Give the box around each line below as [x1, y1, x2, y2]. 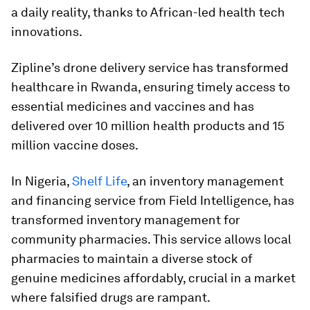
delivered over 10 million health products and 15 [11, 118, 284, 133]
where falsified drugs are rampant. [11, 290, 210, 304]
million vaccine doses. [11, 138, 138, 152]
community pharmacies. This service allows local [11, 232, 291, 246]
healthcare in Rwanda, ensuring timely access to [11, 80, 290, 94]
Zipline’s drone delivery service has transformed [11, 60, 289, 75]
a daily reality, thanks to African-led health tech [11, 5, 285, 19]
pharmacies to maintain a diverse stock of [11, 251, 253, 266]
